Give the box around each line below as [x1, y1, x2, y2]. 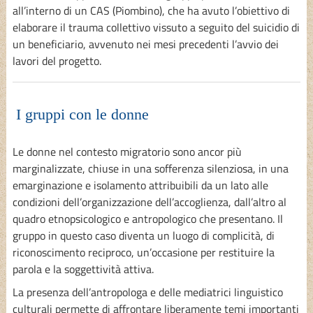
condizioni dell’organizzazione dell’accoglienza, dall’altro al [12, 193, 286, 210]
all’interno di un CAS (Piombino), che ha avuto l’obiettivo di [12, 1, 290, 19]
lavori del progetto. [12, 52, 101, 69]
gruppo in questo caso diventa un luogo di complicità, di [12, 226, 275, 244]
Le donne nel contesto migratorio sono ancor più [12, 143, 242, 160]
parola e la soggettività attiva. [12, 260, 154, 277]
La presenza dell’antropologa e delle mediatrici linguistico [12, 283, 283, 300]
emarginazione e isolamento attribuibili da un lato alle [12, 176, 268, 194]
